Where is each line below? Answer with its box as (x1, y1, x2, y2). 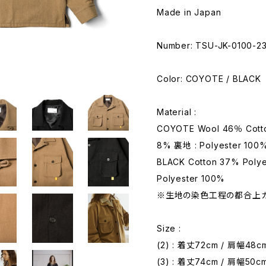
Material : (157, 106, 197, 117)
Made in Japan (157, 7, 221, 17)
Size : (157, 223, 181, 233)
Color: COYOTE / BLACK (157, 73, 261, 84)
